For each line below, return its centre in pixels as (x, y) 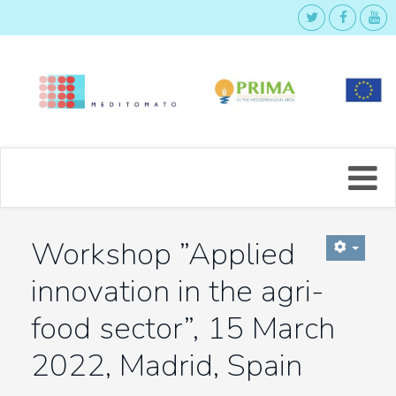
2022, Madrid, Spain (167, 365)
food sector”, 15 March (183, 327)
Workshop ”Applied (163, 253)
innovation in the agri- (178, 290)
